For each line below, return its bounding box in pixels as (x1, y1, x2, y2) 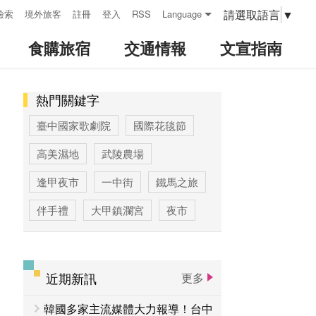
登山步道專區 (102, 287, 166, 302)
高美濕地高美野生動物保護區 (37, 231, 175, 245)
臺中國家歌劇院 (37, 118, 111, 133)
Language (162, 6, 202, 20)
